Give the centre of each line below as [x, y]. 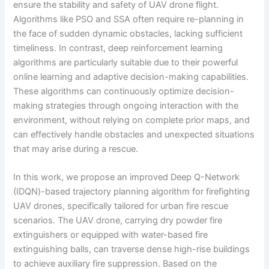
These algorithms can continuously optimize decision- [124, 91]
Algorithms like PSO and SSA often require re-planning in [129, 19]
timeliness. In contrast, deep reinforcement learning [118, 48]
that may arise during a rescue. [76, 149]
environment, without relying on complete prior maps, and [132, 120]
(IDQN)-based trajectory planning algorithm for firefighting [132, 192]
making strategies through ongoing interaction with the [126, 105]
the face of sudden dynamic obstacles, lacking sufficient [128, 33]
